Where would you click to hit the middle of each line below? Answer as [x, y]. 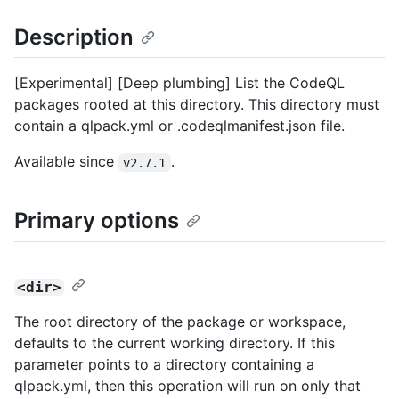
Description [74, 37]
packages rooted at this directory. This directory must [197, 105]
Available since [66, 162]
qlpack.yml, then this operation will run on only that [187, 385]
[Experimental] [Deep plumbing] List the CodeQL [179, 83]
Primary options [97, 221]
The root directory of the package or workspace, [180, 321]
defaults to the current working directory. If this [175, 342]
